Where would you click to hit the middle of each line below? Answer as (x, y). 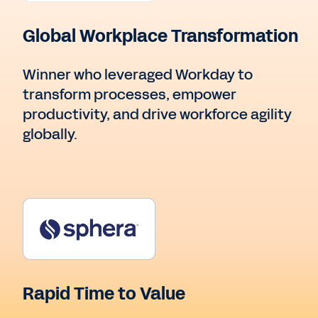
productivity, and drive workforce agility (157, 115)
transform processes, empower (130, 95)
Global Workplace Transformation (160, 37)
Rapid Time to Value (104, 294)
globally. (50, 135)
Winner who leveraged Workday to (138, 75)
